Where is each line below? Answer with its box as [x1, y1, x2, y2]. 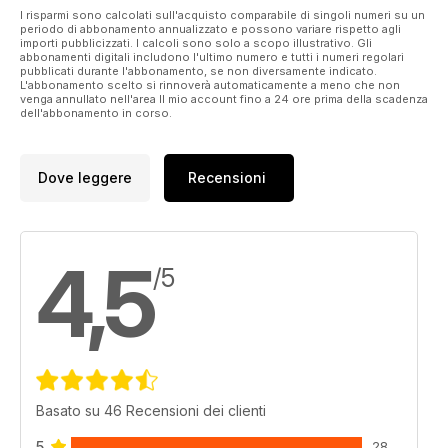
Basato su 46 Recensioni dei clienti [36, 401, 266, 419]
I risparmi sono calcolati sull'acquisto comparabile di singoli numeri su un [20, 7, 425, 22]
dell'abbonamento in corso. [20, 105, 172, 120]
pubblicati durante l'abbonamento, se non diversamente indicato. [20, 63, 377, 78]
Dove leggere [38, 169, 132, 187]
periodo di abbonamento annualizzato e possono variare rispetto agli [20, 21, 401, 36]
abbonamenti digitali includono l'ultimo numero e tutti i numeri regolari [20, 49, 404, 64]
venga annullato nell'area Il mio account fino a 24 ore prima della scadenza [20, 91, 428, 106]
